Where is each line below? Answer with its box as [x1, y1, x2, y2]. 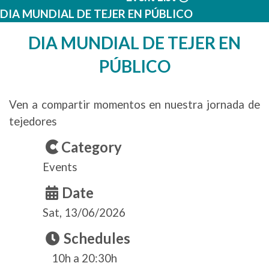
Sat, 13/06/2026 [43, 206, 125, 219]
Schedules [64, 230, 130, 247]
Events [43, 160, 77, 174]
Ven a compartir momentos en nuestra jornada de [9, 98, 260, 111]
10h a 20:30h [52, 252, 117, 265]
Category [61, 139, 122, 156]
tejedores [9, 115, 57, 128]
